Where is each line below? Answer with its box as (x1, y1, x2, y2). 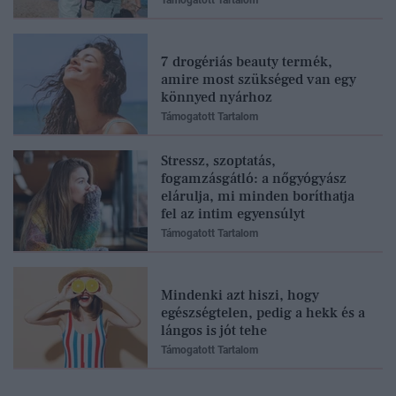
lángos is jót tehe (161, 322, 267, 340)
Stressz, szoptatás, (161, 152, 276, 171)
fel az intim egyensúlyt (161, 205, 305, 224)
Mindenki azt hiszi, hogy (161, 286, 319, 305)
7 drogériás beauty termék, (161, 53, 332, 72)
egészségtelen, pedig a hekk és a (161, 304, 365, 323)
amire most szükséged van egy (161, 71, 356, 89)
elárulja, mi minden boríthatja (161, 187, 354, 206)
